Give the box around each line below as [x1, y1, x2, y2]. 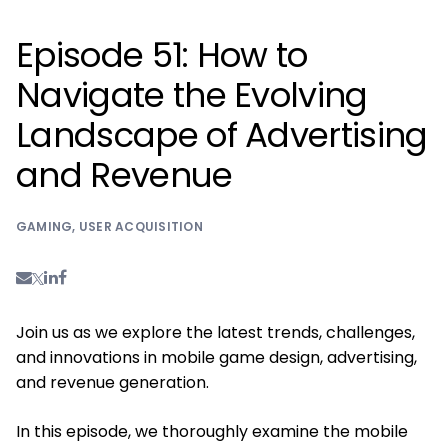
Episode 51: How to [16, 31, 308, 80]
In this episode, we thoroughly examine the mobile [16, 420, 408, 444]
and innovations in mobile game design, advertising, [16, 346, 417, 370]
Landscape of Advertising [16, 111, 428, 160]
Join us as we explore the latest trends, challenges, [16, 321, 415, 345]
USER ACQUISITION [78, 218, 203, 236]
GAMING [16, 218, 73, 236]
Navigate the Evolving [16, 71, 368, 120]
